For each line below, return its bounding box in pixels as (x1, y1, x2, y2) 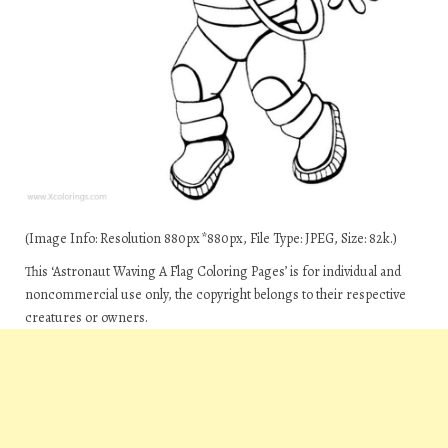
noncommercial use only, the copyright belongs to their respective (25, 285, 406, 304)
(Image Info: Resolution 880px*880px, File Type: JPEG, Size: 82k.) (25, 229, 397, 248)
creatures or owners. (25, 308, 148, 327)
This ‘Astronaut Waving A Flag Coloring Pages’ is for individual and (25, 262, 401, 281)
